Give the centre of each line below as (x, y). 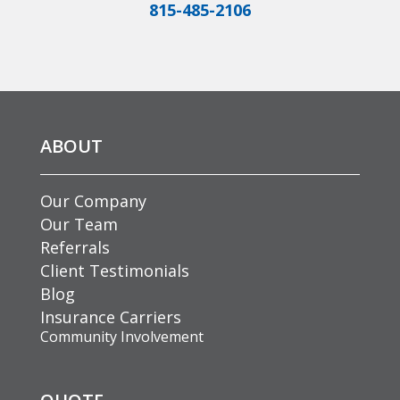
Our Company (93, 200)
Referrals (75, 247)
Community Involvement (121, 336)
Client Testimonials (114, 270)
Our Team (79, 224)
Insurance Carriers (110, 317)
